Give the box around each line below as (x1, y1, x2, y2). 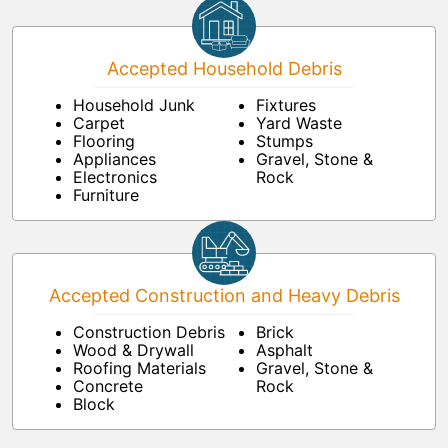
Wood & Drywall (73, 340, 194, 361)
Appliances (73, 149, 156, 170)
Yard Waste (256, 113, 342, 134)
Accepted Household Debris (106, 58, 342, 80)
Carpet (73, 113, 125, 134)
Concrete (73, 376, 143, 397)
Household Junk (73, 95, 195, 116)
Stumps (256, 131, 313, 152)
